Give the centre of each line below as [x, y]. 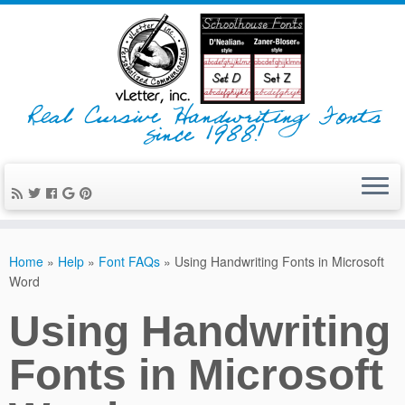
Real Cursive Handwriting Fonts [202, 122]
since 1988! [202, 140]
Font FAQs [129, 261]
